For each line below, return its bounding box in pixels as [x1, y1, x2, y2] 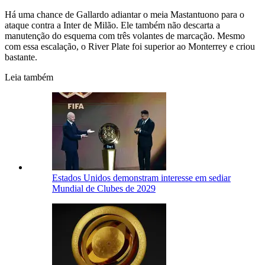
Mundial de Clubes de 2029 [52, 183, 156, 194]
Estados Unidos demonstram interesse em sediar [52, 173, 231, 183]
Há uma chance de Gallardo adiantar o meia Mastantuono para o [5, 9, 244, 20]
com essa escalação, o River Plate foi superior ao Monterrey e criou [5, 41, 255, 52]
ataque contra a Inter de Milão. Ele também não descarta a [5, 20, 220, 31]
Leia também [5, 72, 53, 83]
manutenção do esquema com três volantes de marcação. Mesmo [5, 31, 245, 41]
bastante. [5, 52, 37, 63]
